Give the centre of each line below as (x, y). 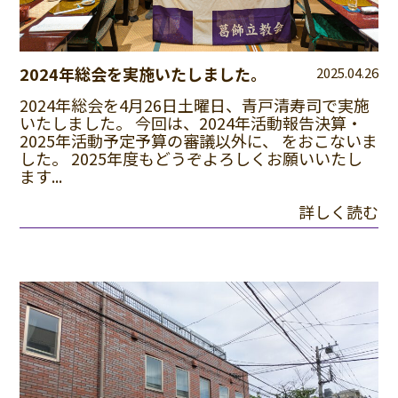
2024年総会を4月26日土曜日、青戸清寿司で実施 (195, 104)
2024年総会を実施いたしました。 (143, 73)
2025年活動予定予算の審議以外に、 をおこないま (199, 140)
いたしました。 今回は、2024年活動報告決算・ (191, 122)
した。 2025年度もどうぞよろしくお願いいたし (191, 158)
